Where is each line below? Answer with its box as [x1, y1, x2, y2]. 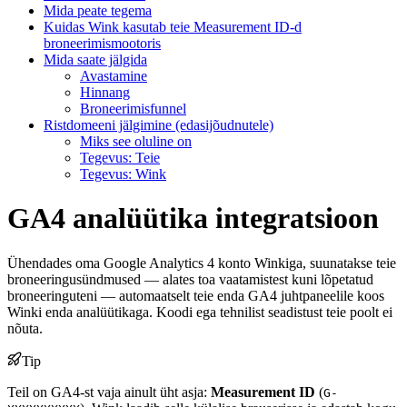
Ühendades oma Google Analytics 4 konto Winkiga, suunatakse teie [7, 254, 396, 271]
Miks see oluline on [80, 133, 192, 149]
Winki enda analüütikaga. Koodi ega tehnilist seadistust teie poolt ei [7, 303, 392, 320]
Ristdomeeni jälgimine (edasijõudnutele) [44, 116, 273, 133]
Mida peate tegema [44, 2, 152, 18]
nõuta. [7, 320, 43, 336]
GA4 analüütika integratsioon [7, 202, 379, 235]
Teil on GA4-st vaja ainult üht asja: [7, 383, 211, 400]
